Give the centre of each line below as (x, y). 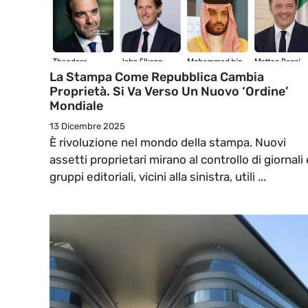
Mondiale (76, 106)
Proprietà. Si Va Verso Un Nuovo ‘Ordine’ (169, 92)
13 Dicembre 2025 (87, 126)
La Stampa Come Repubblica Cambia (157, 77)
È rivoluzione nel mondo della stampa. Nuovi (168, 143)
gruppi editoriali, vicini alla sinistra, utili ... (158, 177)
